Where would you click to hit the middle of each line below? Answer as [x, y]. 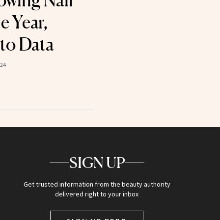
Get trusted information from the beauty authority [97, 184]
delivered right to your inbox [97, 194]
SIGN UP [97, 163]
